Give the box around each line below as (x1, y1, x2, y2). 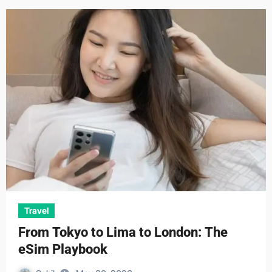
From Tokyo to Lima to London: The (18, 225, 228, 240)
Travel (24, 205, 49, 216)
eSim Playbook (18, 242, 107, 257)
